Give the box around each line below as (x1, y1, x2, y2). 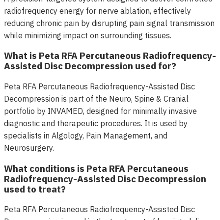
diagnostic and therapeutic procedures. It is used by (4, 118, 188, 129)
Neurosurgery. (4, 143, 54, 153)
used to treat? (4, 183, 66, 195)
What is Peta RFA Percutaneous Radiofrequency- (4, 50, 216, 62)
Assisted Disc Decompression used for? (4, 60, 176, 72)
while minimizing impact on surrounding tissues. (4, 30, 171, 40)
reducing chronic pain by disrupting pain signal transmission (4, 18, 215, 28)
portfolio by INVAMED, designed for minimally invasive (4, 106, 197, 116)
